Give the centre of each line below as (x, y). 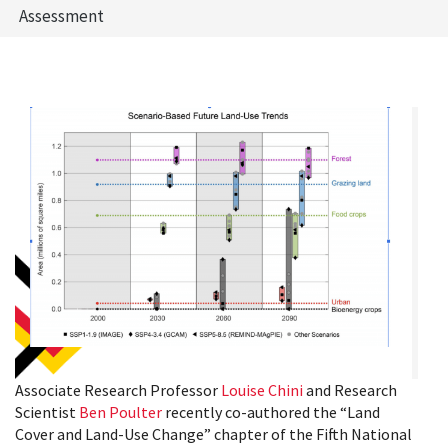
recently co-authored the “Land (271, 412)
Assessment (61, 16)
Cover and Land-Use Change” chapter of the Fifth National (213, 434)
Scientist (47, 412)
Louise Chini (262, 390)
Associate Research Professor (118, 390)
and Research (350, 390)
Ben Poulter (120, 412)
